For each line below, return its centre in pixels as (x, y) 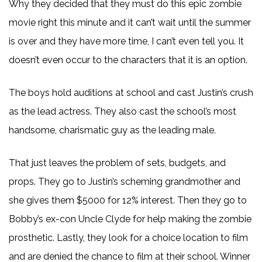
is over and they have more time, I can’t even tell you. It (126, 41)
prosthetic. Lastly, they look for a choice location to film (128, 238)
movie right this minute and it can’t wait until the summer (130, 23)
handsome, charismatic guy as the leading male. (112, 130)
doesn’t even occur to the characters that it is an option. (128, 60)
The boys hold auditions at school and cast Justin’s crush (131, 93)
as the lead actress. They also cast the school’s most (123, 111)
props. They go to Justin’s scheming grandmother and (125, 182)
